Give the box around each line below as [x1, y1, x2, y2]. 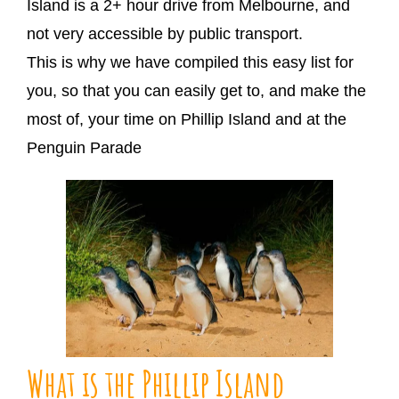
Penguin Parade [27, 139, 142, 157]
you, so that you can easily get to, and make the [27, 82, 366, 100]
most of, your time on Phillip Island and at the [27, 110, 346, 128]
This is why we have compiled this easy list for [27, 53, 354, 71]
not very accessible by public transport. [27, 25, 303, 43]
